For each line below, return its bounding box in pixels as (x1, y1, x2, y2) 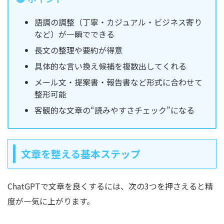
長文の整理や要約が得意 (34, 43, 122, 56)
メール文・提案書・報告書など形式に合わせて (34, 75, 202, 88)
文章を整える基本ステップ (21, 146, 140, 161)
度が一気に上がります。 (7, 194, 94, 207)
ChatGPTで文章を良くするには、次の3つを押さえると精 (7, 179, 213, 192)
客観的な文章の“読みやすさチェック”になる (34, 103, 194, 116)
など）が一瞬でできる (34, 27, 114, 40)
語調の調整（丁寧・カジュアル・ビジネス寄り (34, 15, 202, 28)
